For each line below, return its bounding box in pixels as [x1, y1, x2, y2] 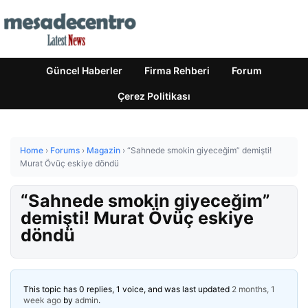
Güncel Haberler [46, 65, 122, 76]
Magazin [87, 145, 120, 155]
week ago [23, 295, 61, 305]
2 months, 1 [232, 284, 275, 294]
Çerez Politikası [118, 90, 190, 102]
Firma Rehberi [144, 65, 210, 76]
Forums [50, 145, 80, 155]
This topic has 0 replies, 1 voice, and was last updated [23, 284, 232, 294]
